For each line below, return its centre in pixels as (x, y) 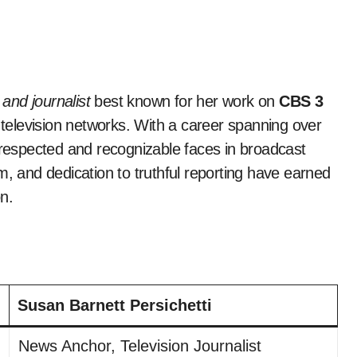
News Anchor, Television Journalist (140, 346)
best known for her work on (185, 101)
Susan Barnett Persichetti (115, 305)
